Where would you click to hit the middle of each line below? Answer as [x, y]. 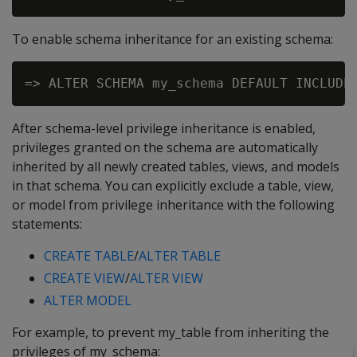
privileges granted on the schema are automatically [165, 147]
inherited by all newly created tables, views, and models [176, 167]
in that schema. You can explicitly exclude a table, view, [173, 186]
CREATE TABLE [89, 256]
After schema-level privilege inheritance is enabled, [164, 128]
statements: [47, 224]
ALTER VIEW [167, 278]
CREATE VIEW [84, 278]
